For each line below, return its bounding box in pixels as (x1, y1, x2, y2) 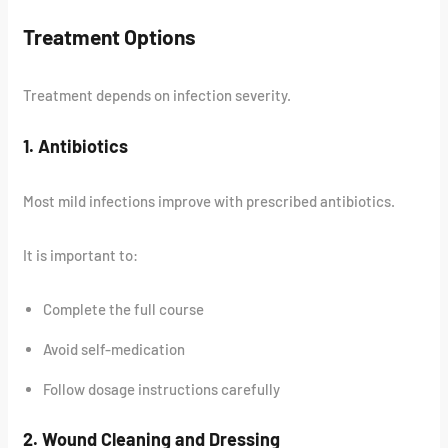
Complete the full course (43, 300, 205, 319)
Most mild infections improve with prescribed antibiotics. (23, 192, 396, 211)
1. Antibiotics (23, 135, 129, 158)
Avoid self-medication (43, 340, 186, 359)
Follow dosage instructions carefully (43, 380, 281, 399)
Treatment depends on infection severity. (23, 86, 292, 105)
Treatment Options (23, 23, 197, 49)
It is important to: (23, 246, 139, 265)
